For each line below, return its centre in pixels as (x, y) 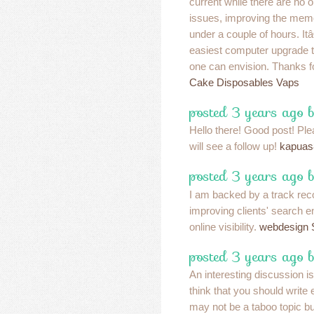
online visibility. (224, 226)
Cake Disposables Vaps (244, 82)
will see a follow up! (234, 146)
